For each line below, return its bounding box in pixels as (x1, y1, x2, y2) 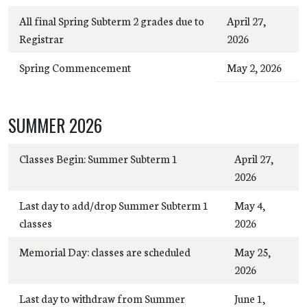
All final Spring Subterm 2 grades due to (19, 12, 204, 28)
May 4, (234, 197, 265, 212)
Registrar (19, 30, 64, 46)
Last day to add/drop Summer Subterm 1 (19, 197, 208, 212)
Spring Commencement (19, 59, 131, 75)
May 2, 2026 (227, 59, 282, 75)
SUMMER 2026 (8, 112, 102, 138)
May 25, (234, 243, 271, 259)
